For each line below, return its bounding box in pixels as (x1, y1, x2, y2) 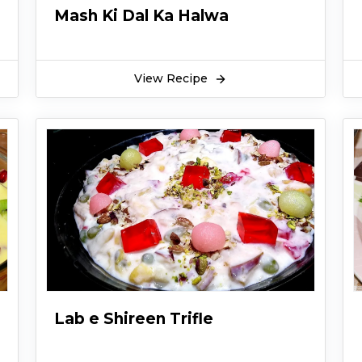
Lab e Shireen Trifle (53, 309, 213, 328)
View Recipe (133, 71, 211, 86)
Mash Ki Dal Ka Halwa (53, 6, 229, 25)
